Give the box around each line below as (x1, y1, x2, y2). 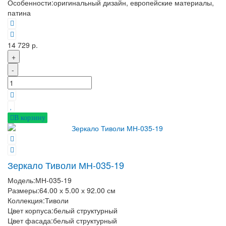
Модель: (8, 175, 35, 186)
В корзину (14, 114, 45, 122)
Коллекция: (8, 195, 45, 206)
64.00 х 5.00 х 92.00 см (39, 185, 116, 196)
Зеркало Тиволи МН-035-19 (8, 158, 124, 172)
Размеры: (8, 185, 39, 196)
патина (8, 7, 31, 18)
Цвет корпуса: (8, 205, 53, 216)
